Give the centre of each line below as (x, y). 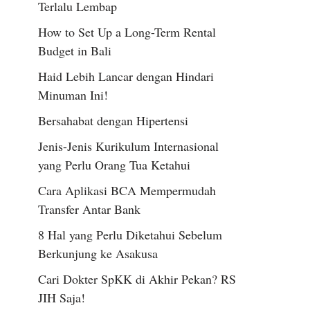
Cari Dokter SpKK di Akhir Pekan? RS (137, 279)
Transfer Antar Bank (89, 209)
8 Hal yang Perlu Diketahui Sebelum (130, 235)
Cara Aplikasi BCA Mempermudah (127, 190)
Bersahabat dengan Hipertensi (113, 120)
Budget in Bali (75, 51)
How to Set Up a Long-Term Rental (127, 32)
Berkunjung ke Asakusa (98, 253)
